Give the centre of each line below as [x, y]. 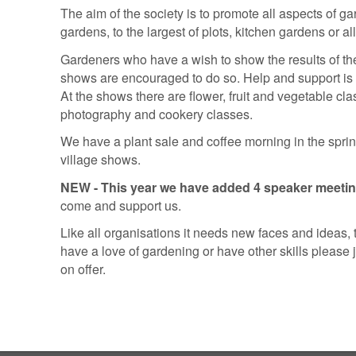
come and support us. [121, 205]
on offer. [85, 269]
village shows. [101, 160]
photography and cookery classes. [157, 114]
